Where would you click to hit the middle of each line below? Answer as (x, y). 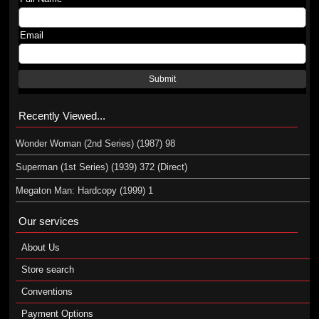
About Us (40, 247)
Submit (163, 79)
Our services (48, 221)
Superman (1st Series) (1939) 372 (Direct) (101, 167)
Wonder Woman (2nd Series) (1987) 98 (95, 143)
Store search (47, 270)
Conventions (47, 292)
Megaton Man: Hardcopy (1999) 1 (84, 190)
